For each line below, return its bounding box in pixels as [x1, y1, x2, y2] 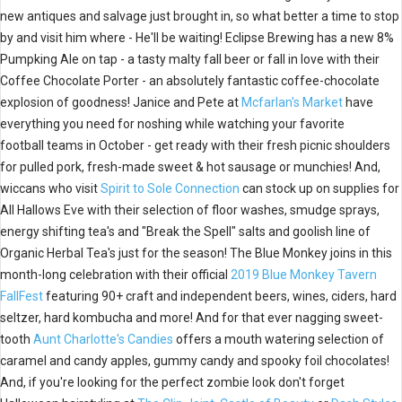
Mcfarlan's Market [241, 94, 343, 109]
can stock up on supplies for [242, 180, 399, 196]
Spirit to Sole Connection [100, 180, 242, 196]
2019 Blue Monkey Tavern [231, 267, 377, 282]
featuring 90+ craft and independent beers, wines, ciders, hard [43, 288, 397, 303]
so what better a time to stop [236, 8, 399, 23]
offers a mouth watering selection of [173, 331, 384, 346]
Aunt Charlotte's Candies [33, 331, 173, 346]
